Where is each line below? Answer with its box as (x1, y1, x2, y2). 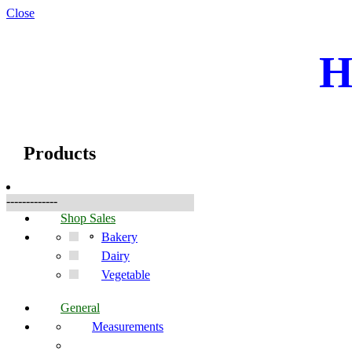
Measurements (92, 319, 163, 333)
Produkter (23, 111, 86, 126)
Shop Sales (60, 211, 115, 225)
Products (24, 142, 96, 163)
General (60, 300, 100, 314)
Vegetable (101, 267, 150, 281)
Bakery (101, 229, 137, 244)
